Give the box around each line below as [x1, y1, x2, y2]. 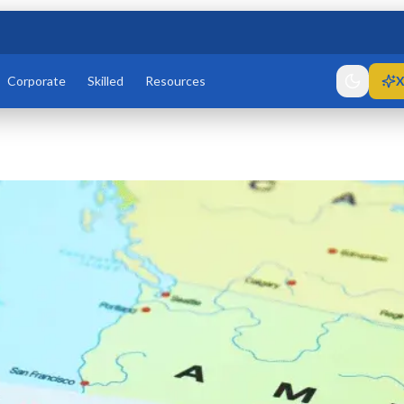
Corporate [6, 73, 66, 88]
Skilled [87, 73, 124, 88]
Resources [144, 73, 206, 88]
